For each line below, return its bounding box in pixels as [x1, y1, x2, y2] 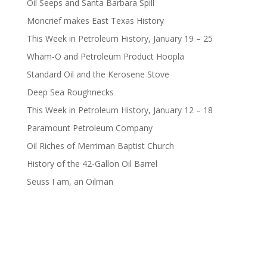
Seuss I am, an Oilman [26, 175, 113, 187]
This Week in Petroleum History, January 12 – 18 [26, 104, 213, 116]
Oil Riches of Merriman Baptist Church [26, 139, 174, 151]
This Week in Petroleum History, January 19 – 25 [26, 32, 213, 44]
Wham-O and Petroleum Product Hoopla [26, 50, 184, 62]
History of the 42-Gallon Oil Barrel [26, 157, 157, 169]
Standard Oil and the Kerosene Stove [26, 68, 169, 80]
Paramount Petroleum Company [26, 122, 153, 133]
